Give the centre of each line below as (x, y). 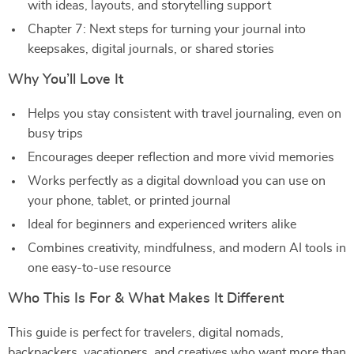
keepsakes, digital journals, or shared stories (151, 49)
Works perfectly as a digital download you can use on (177, 181)
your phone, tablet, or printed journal (129, 201)
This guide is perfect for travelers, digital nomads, (146, 333)
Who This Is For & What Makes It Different (146, 299)
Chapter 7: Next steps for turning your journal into (167, 29)
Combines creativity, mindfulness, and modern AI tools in (187, 248)
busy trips (55, 134)
